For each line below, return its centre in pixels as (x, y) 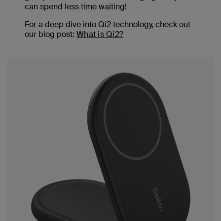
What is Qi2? (100, 35)
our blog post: (51, 35)
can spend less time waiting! (76, 7)
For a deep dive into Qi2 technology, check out (108, 25)
